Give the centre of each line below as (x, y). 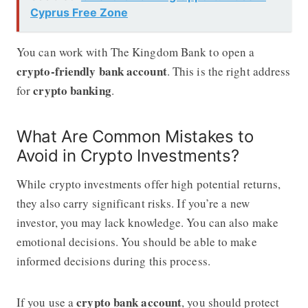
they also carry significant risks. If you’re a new (133, 203)
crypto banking (72, 90)
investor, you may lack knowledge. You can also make (147, 222)
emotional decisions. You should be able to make (136, 241)
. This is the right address (229, 71)
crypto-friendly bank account (91, 71)
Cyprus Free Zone (79, 12)
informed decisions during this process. (113, 261)
